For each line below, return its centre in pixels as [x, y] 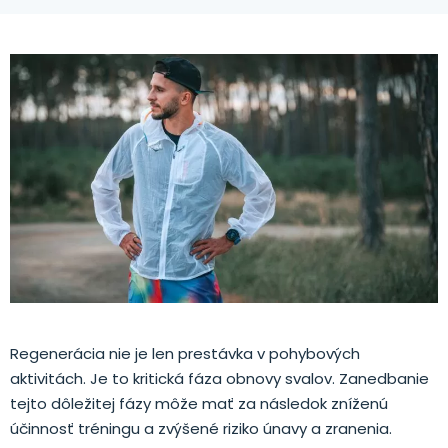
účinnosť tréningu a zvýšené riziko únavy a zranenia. [201, 428]
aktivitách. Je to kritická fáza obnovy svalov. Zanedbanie [219, 378]
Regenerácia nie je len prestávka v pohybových [185, 353]
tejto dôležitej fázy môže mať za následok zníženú [199, 403]
